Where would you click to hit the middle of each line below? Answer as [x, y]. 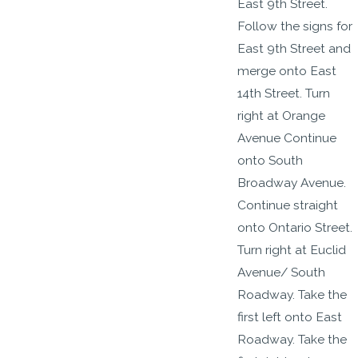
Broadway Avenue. [292, 182]
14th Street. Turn [284, 93]
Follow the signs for [295, 26]
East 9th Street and [294, 48]
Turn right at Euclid [292, 249]
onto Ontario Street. [295, 227]
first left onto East [290, 316]
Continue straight [288, 205]
